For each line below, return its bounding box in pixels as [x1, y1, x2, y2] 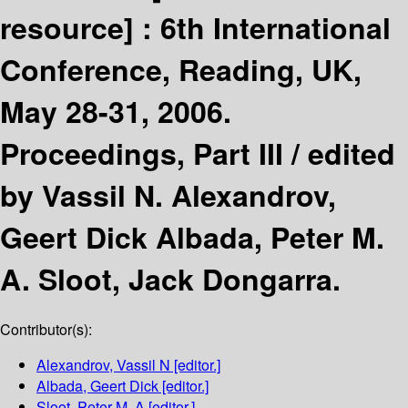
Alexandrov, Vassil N [36, 354, 170, 376]
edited [308, 131, 395, 174]
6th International [160, 5, 391, 48]
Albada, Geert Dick [36, 375, 158, 397]
